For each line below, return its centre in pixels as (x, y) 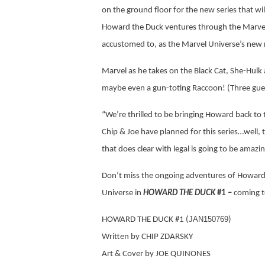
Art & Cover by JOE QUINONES (156, 254)
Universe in (122, 193)
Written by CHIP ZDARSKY (147, 237)
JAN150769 (209, 219)
